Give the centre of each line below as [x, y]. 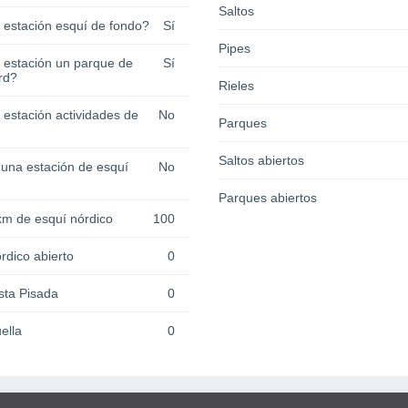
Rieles [236, 86]
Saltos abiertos [261, 161]
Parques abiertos [268, 198]
